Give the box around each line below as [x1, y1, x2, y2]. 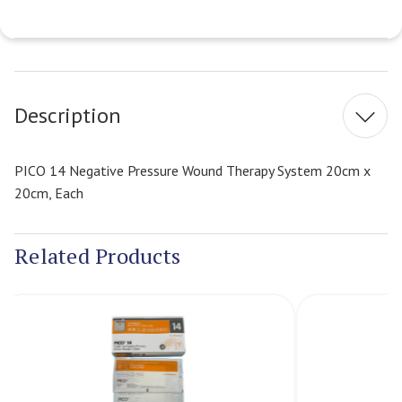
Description [14, 101, 121, 130]
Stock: [201, 59, 232, 76]
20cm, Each [14, 183, 83, 202]
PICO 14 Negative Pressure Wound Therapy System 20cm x [14, 161, 371, 179]
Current [201, 39, 240, 57]
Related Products [14, 241, 180, 271]
